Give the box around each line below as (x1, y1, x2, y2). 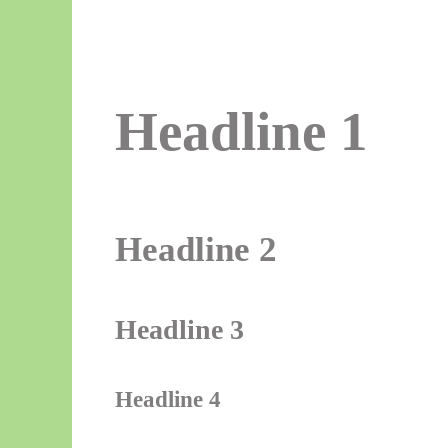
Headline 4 (114, 387, 221, 413)
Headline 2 (114, 229, 277, 269)
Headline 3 (114, 314, 244, 346)
